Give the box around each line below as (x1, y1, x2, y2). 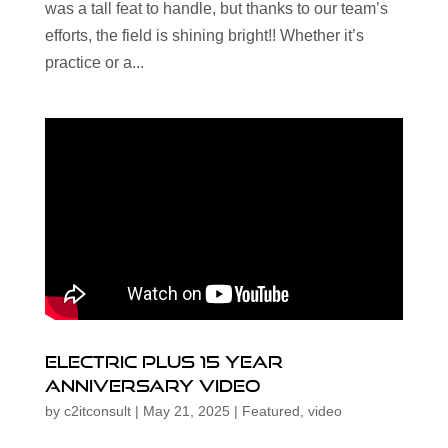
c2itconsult (63, 402, 131, 419)
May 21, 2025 (142, 402, 230, 419)
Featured (241, 402, 300, 419)
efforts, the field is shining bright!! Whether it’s (44, 26, 364, 44)
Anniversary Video (44, 375, 260, 395)
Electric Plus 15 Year (44, 351, 283, 371)
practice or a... (44, 53, 144, 71)
